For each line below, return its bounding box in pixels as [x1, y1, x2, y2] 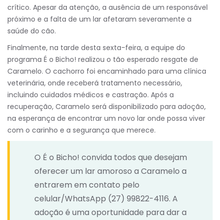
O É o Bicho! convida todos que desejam [34, 152, 187, 164]
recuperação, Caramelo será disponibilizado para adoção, [7, 102, 206, 112]
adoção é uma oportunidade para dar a [34, 207, 187, 219]
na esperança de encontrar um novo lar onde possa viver [7, 113, 205, 124]
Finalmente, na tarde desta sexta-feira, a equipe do [7, 43, 185, 53]
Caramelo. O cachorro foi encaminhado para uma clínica [7, 66, 206, 77]
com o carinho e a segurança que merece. [7, 125, 156, 136]
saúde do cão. [7, 26, 56, 36]
